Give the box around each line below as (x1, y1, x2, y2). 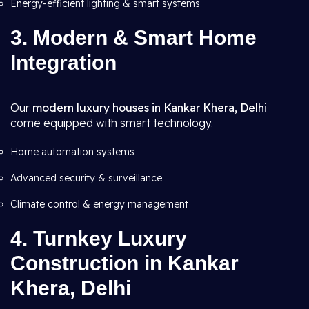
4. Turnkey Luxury (10, 227, 187, 250)
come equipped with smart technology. (10, 116, 213, 130)
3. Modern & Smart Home (10, 26, 257, 49)
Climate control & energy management (10, 198, 188, 210)
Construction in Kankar (10, 252, 239, 275)
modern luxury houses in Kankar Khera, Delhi (32, 101, 267, 114)
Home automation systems (10, 146, 134, 158)
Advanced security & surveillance (10, 172, 162, 184)
